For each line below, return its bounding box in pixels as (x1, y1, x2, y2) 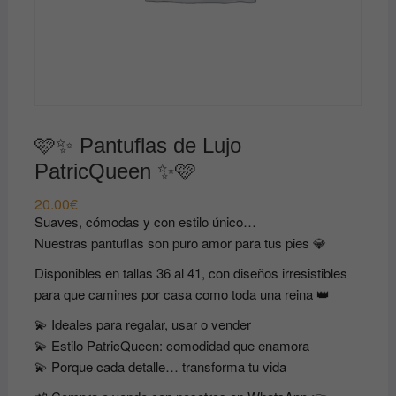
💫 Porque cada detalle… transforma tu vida (34, 357, 286, 377)
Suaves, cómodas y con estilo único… (34, 212, 256, 232)
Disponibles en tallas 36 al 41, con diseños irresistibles (34, 263, 347, 283)
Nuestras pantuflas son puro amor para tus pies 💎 (34, 233, 326, 253)
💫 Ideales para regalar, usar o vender (34, 315, 251, 334)
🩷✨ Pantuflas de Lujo (34, 133, 241, 158)
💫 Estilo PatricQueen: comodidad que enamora (34, 336, 309, 355)
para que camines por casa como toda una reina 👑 (34, 285, 330, 304)
